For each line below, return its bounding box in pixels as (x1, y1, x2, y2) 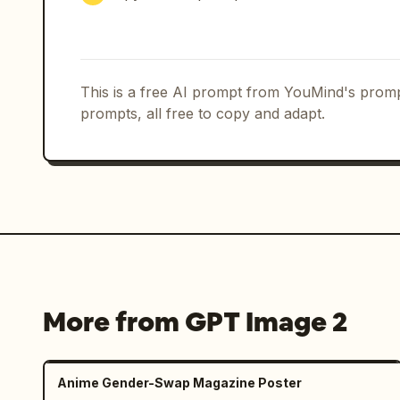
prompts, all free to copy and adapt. (80, 104, 325, 122)
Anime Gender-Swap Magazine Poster (57, 375, 302, 390)
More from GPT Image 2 (43, 304, 347, 339)
